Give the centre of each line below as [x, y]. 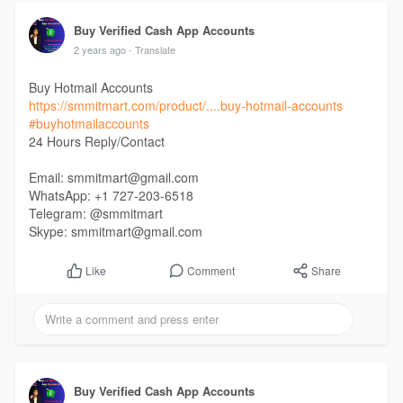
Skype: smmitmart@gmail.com [115, 232]
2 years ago [99, 50]
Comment [211, 271]
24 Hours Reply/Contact [96, 142]
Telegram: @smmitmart [95, 214]
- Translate [152, 50]
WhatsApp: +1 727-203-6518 [111, 196]
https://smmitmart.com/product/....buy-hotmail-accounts [185, 106]
